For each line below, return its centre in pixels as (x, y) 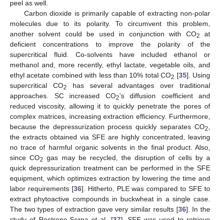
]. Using (198, 75)
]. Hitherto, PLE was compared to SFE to (146, 188)
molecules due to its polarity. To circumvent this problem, (110, 23)
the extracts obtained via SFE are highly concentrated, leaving (110, 137)
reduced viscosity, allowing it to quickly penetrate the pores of (110, 106)
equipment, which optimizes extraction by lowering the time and (110, 178)
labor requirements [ (42, 188)
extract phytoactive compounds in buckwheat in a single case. (110, 199)
